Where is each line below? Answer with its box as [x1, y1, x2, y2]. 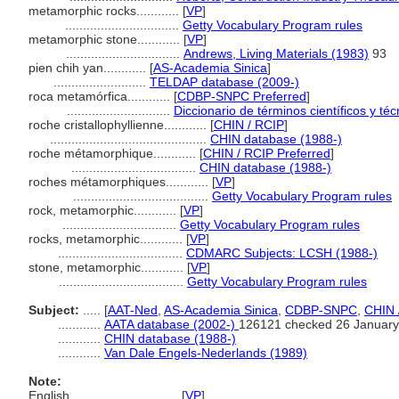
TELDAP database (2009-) [150, 75, 299, 89]
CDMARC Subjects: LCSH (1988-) [186, 246, 378, 260]
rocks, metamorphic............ [28, 232, 186, 246]
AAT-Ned [108, 303, 158, 317]
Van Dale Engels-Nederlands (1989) [104, 346, 307, 360]
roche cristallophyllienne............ [28, 118, 210, 132]
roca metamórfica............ [28, 89, 174, 103]
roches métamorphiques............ [28, 175, 212, 189]
